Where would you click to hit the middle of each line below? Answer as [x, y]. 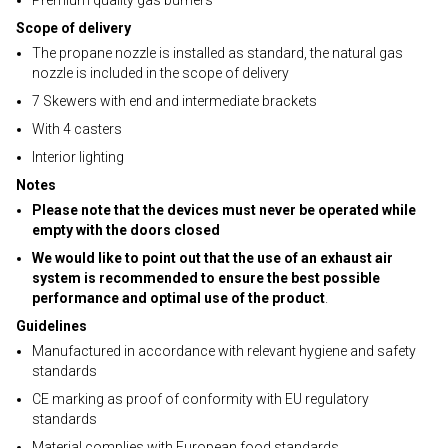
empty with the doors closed [126, 230]
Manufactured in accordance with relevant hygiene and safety [224, 351]
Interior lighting [78, 157]
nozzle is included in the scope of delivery [160, 73]
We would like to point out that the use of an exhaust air [212, 258]
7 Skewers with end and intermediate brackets [174, 101]
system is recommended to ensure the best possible [206, 278]
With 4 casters [77, 129]
